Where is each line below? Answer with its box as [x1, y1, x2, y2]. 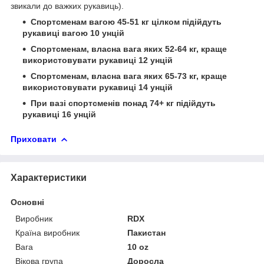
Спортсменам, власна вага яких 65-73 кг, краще [31, 71, 227, 81]
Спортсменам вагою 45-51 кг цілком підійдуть [31, 17, 222, 27]
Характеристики [11, 172, 87, 183]
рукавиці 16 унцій [22, 110, 96, 120]
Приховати [11, 134, 57, 144]
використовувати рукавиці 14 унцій [22, 82, 173, 93]
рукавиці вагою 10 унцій [22, 28, 124, 38]
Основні [11, 197, 44, 207]
